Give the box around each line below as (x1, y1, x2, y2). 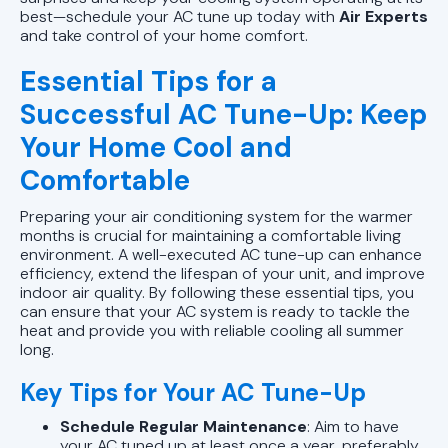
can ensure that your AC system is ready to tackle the (20, 300, 410, 322)
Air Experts (339, 5, 428, 27)
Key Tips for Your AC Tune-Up (20, 376, 366, 408)
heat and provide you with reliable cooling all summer (20, 319, 404, 341)
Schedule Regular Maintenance (60, 415, 307, 437)
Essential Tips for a (20, 62, 277, 100)
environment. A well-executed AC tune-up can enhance (20, 243, 422, 265)
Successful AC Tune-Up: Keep (20, 95, 427, 133)
